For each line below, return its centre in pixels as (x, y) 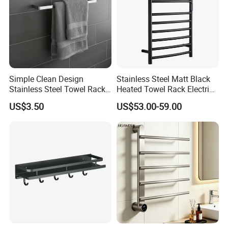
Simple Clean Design (47, 79)
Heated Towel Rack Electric (165, 89)
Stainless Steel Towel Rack (58, 89)
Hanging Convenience (49, 99)
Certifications (36, 39)
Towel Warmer (142, 99)
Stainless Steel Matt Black (163, 79)
